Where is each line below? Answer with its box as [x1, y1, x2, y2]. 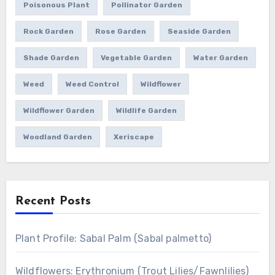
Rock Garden [23, 27, 74, 36]
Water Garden [193, 53, 248, 63]
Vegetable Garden [100, 53, 172, 63]
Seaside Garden [167, 27, 231, 36]
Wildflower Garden [23, 106, 95, 115]
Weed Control [65, 80, 119, 89]
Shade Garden [23, 53, 79, 63]
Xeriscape [113, 133, 154, 142]
